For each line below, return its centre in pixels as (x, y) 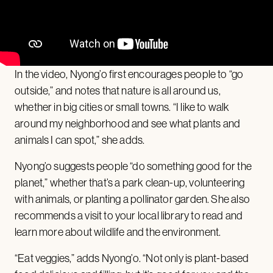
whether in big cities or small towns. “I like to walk (122, 107)
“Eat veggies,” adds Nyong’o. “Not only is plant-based (132, 258)
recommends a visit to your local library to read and (129, 215)
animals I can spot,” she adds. (80, 140)
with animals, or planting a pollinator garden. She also (132, 199)
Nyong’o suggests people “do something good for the (133, 166)
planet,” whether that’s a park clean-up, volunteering (130, 182)
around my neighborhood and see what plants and (128, 123)
